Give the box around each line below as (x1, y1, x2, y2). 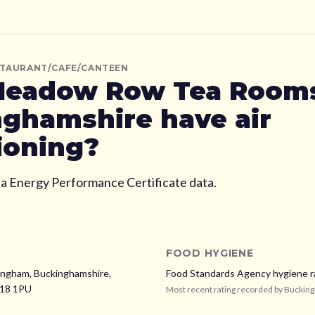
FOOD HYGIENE (166, 247, 254, 259)
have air (153, 103, 271, 134)
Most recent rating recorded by (166, 284, 284, 295)
